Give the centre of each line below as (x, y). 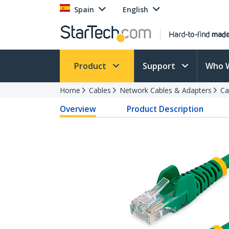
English (135, 9)
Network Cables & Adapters (166, 90)
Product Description (165, 109)
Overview (78, 109)
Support (160, 66)
